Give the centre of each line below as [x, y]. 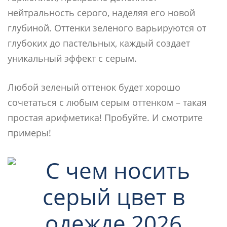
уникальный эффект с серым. [72, 58]
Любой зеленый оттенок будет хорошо [94, 87]
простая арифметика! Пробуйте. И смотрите [105, 117]
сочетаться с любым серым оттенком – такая [107, 102]
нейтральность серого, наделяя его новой [101, 12]
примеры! [29, 133]
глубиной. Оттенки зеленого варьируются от [107, 28]
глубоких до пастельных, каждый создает [99, 43]
